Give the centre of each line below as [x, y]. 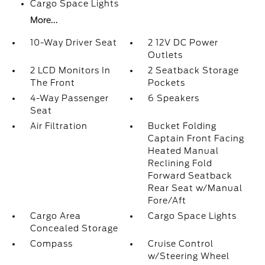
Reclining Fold [180, 163]
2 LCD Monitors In [70, 70]
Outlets [166, 55]
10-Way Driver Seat [73, 43]
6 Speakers [174, 98]
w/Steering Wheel [189, 256]
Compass [51, 244]
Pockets [167, 83]
